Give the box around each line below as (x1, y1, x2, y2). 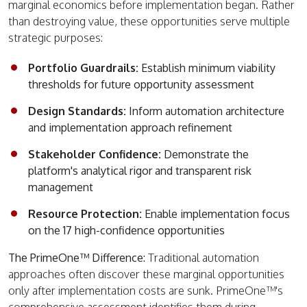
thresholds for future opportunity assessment (28, 77, 254, 91)
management (28, 180, 93, 194)
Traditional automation (148, 250, 259, 265)
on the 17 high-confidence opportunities (28, 223, 225, 237)
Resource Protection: (28, 206, 145, 221)
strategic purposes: (8, 30, 103, 45)
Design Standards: (28, 103, 129, 118)
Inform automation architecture (129, 103, 284, 118)
